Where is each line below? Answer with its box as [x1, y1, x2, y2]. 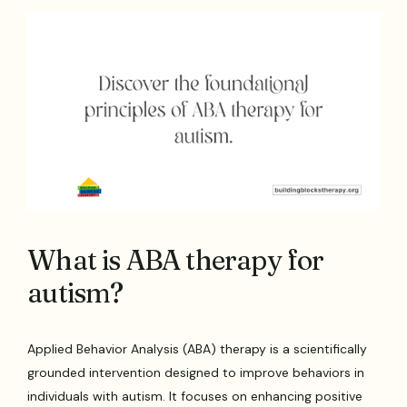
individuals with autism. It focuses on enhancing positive [27, 387, 363, 404]
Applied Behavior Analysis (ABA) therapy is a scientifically [27, 340, 368, 357]
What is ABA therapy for [27, 243, 324, 277]
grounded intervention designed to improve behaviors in [27, 363, 365, 381]
